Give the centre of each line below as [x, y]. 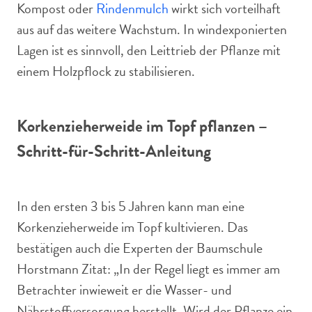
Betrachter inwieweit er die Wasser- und [124, 290]
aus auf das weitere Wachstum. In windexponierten [152, 29]
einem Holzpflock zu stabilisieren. [106, 71]
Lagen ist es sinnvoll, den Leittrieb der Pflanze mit [149, 50]
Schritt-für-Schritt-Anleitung [114, 151]
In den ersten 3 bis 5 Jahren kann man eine [131, 206]
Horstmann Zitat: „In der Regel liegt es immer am [148, 269]
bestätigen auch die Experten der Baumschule [140, 248]
